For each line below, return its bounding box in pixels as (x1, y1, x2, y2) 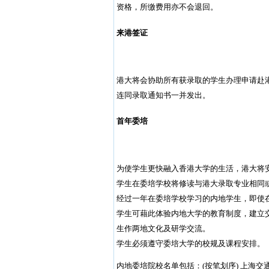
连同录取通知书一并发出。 (116, 91, 210, 100)
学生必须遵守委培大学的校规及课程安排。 (116, 239, 265, 249)
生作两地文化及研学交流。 (116, 224, 210, 234)
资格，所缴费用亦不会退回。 (116, 2, 218, 12)
